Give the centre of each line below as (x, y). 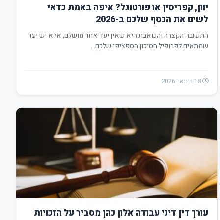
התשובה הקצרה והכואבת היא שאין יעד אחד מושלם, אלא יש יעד (118, 36)
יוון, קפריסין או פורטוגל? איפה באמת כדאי (127, 8)
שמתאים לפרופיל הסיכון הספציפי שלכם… (149, 46)
